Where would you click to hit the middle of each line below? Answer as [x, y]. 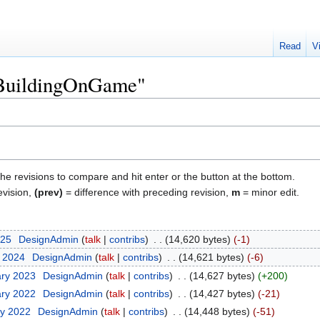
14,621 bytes [211, 257]
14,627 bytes [222, 275]
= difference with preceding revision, [147, 192]
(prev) [49, 192]
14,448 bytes [217, 312]
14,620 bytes [197, 239]
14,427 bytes [222, 294]
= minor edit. [270, 192]
